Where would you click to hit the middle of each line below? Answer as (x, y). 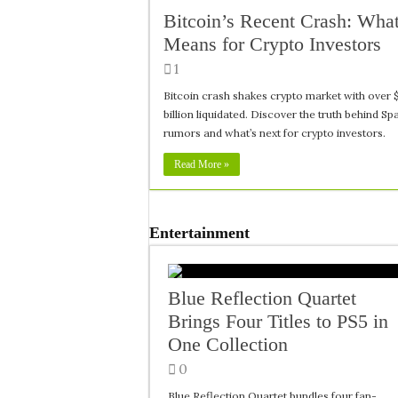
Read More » (202, 164)
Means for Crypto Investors (272, 44)
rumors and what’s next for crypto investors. (275, 133)
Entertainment (199, 233)
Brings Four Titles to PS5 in (278, 321)
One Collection (228, 344)
